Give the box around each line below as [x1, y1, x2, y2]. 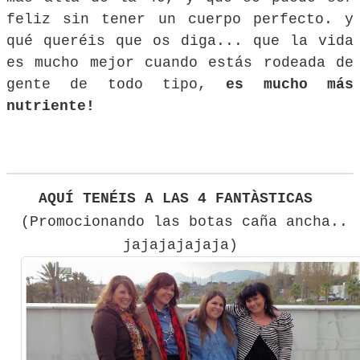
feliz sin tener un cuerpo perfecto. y [6, 10, 354, 27]
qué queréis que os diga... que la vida [6, 32, 354, 49]
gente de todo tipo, [6, 76, 227, 92]
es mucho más [226, 76, 354, 92]
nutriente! [6, 97, 95, 114]
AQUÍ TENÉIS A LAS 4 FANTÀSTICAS [39, 190, 321, 207]
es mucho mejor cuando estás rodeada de [6, 54, 354, 71]
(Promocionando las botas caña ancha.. [21, 213, 348, 230]
